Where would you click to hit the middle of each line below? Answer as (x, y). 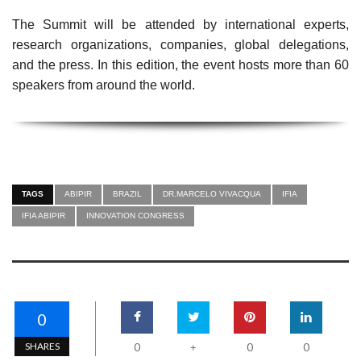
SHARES (42, 346)
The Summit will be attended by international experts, (180, 25)
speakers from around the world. (104, 85)
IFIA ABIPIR (44, 216)
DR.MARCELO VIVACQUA (212, 194)
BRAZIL (127, 194)
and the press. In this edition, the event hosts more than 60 (180, 65)
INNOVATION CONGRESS (135, 216)
